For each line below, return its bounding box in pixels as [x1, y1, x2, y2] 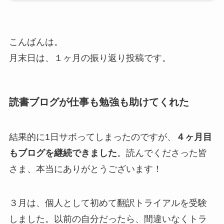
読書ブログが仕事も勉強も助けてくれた [8, 96, 189, 108]
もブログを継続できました [8, 147, 117, 158]
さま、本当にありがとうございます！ [8, 163, 162, 174]
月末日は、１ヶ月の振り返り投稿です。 [8, 53, 171, 63]
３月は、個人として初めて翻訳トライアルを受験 [8, 197, 207, 208]
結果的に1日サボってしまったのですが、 [8, 131, 176, 142]
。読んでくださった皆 [116, 147, 207, 158]
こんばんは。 [8, 37, 63, 47]
